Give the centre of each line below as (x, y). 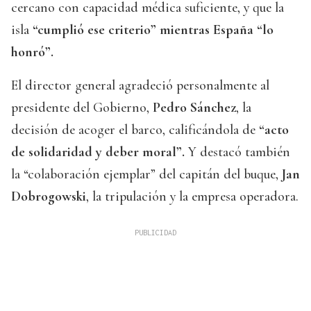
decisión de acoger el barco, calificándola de (135, 130)
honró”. (32, 52)
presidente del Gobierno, (82, 108)
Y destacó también (237, 152)
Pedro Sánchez (194, 108)
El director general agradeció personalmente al (140, 86)
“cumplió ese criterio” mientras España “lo (151, 30)
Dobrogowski (49, 197)
